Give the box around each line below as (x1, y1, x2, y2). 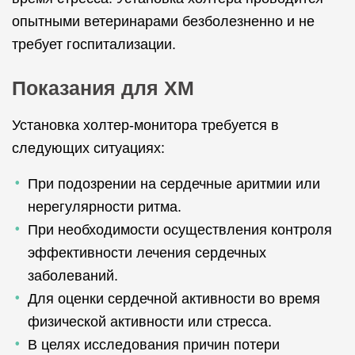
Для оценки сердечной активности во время (28, 291, 320, 307)
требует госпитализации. (12, 36, 176, 52)
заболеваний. (28, 268, 118, 284)
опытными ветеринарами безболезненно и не (12, 13, 315, 29)
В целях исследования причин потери (28, 337, 280, 353)
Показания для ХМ (12, 77, 194, 99)
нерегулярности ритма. (28, 199, 181, 215)
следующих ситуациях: (12, 140, 165, 156)
